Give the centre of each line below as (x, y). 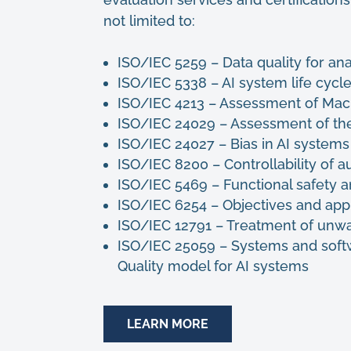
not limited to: (149, 20)
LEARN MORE (168, 324)
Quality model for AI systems (213, 266)
